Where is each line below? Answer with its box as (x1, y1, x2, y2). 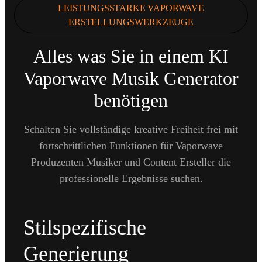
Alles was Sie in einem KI (33, 45, 229, 67)
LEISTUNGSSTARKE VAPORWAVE (58, 2, 204, 13)
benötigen (94, 89, 168, 111)
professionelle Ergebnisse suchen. (59, 172, 203, 184)
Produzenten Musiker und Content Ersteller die (31, 156, 231, 168)
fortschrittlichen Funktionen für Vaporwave (39, 139, 223, 151)
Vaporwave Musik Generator (23, 67, 239, 89)
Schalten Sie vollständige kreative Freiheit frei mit (24, 123, 238, 135)
